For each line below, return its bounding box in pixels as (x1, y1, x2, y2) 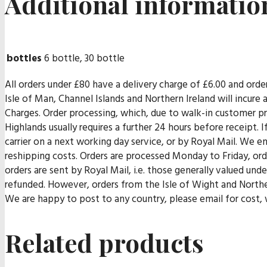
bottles (7, 50, 42, 67)
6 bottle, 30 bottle (44, 50, 125, 67)
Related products (5, 225, 204, 259)
